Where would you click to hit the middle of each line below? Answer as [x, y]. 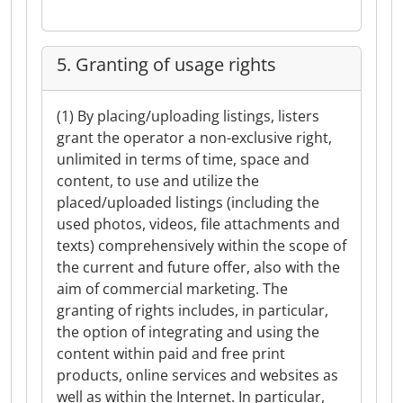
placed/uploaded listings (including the [188, 202]
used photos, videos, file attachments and [198, 224]
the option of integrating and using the [188, 332]
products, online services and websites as [197, 375]
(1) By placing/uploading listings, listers [188, 116]
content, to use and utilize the [158, 181]
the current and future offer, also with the [198, 267]
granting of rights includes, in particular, [193, 310]
